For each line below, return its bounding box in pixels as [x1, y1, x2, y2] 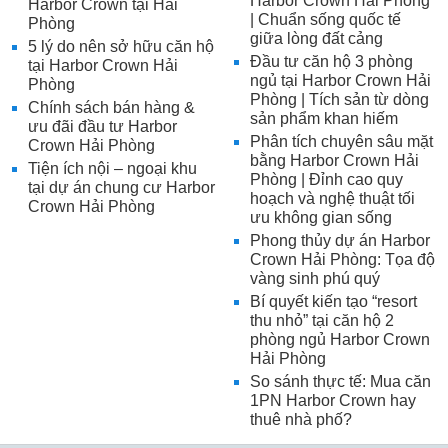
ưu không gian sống [249, 209, 392, 227]
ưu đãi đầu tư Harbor [28, 118, 177, 136]
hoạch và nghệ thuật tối [249, 190, 415, 208]
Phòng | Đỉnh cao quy [249, 171, 403, 189]
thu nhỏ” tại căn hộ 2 [249, 312, 394, 330]
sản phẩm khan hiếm [249, 110, 398, 128]
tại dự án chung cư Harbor [28, 179, 215, 197]
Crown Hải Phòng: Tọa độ [249, 251, 435, 269]
